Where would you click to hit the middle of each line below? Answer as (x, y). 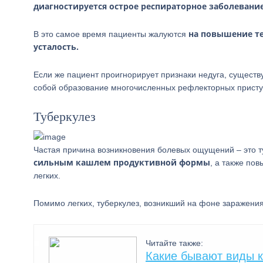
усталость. (56, 47)
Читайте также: (174, 243)
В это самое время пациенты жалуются (111, 34)
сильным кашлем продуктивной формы (122, 162)
